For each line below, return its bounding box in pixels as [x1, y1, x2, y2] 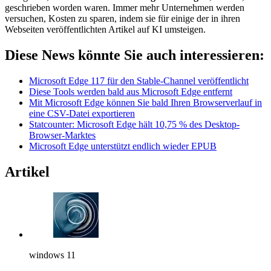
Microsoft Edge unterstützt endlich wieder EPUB [29, 140, 217, 151]
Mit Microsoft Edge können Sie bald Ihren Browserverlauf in [29, 97, 262, 108]
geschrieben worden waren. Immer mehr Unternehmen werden [5, 2, 244, 13]
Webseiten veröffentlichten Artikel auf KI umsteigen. [5, 24, 206, 34]
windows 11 [29, 249, 76, 260]
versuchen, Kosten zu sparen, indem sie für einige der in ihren [5, 13, 240, 24]
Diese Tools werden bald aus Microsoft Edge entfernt [29, 86, 232, 97]
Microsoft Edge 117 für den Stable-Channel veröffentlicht [29, 75, 249, 86]
